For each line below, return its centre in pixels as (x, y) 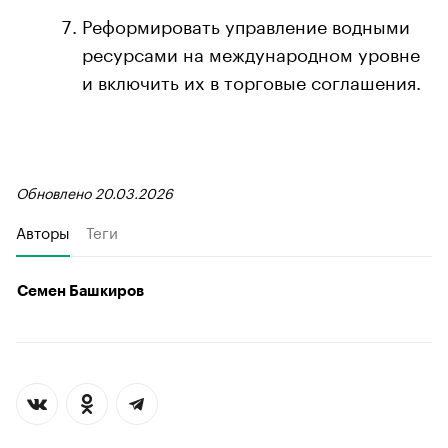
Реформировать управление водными (246, 23)
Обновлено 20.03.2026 (94, 191)
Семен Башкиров (80, 291)
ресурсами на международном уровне (251, 51)
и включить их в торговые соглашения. (251, 79)
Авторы (43, 230)
